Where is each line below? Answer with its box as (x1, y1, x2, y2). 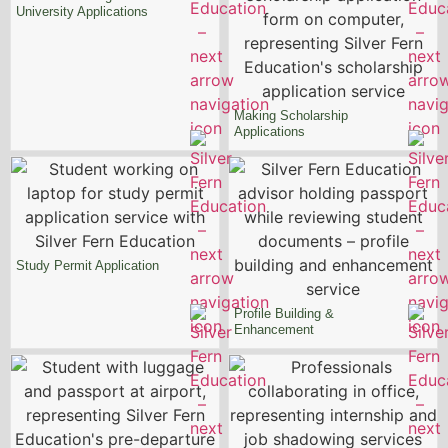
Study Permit (16, 257, 95, 273)
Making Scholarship (234, 107, 348, 123)
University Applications (16, 3, 148, 19)
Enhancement (234, 321, 314, 337)
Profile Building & (234, 305, 334, 321)
